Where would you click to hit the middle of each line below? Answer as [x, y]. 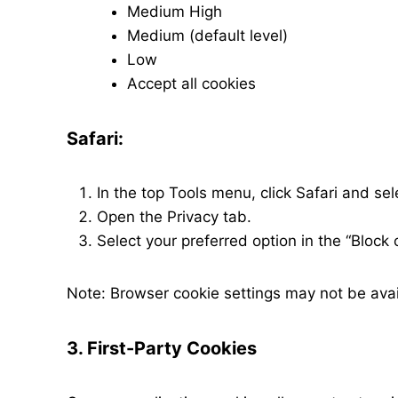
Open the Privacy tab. [174, 217]
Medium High [175, 12]
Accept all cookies [191, 84]
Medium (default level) [207, 36]
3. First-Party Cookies [162, 348]
